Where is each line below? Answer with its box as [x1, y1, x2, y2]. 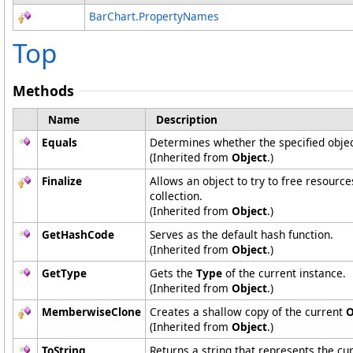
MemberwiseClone [42, 304, 141, 320]
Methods [13, 81, 74, 101]
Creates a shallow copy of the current [150, 304, 346, 320]
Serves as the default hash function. [150, 227, 333, 243]
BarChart [89, 9, 136, 24]
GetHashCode [42, 227, 114, 243]
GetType [42, 266, 87, 281]
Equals [42, 135, 77, 150]
